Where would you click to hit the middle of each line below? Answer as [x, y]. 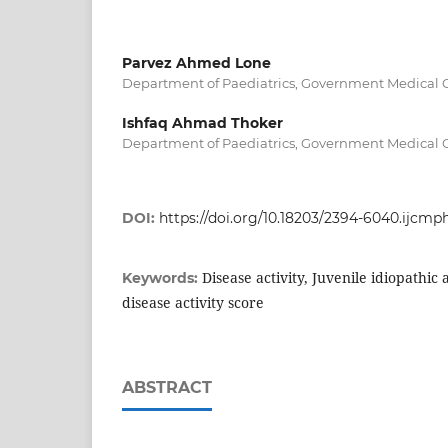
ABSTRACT [167, 387]
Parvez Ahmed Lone [196, 62]
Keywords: [162, 278]
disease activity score [193, 302]
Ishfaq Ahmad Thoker [202, 122]
